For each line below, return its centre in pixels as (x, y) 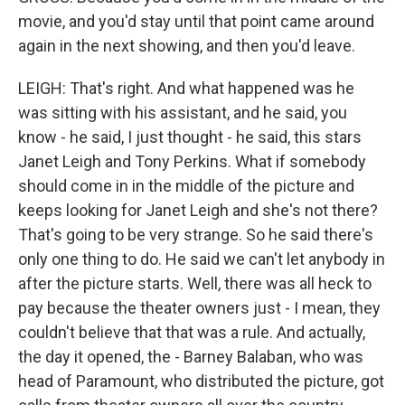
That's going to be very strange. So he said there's (196, 235)
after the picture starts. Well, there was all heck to (195, 283)
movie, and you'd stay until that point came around (196, 21)
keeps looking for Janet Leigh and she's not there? (198, 210)
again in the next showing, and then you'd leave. (187, 46)
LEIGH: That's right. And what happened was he (186, 88)
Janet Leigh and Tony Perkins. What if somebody (192, 161)
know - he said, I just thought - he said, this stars (190, 137)
